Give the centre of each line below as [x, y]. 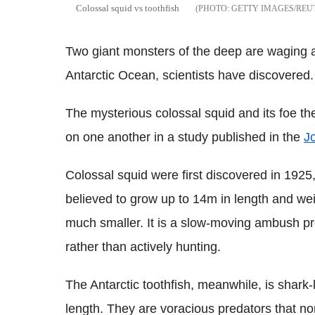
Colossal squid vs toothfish [128, 8]
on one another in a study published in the [185, 137]
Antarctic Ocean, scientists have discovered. [189, 76]
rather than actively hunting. [143, 247]
